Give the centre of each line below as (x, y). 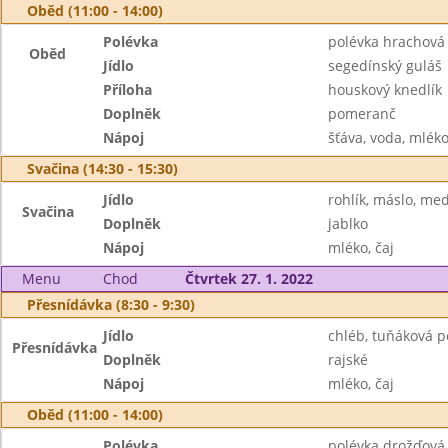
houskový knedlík (384, 89)
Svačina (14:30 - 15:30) (102, 168)
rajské (347, 359)
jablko (347, 223)
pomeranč (361, 113)
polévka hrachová (386, 41)
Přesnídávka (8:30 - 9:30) (111, 304)
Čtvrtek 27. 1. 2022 (248, 278)
